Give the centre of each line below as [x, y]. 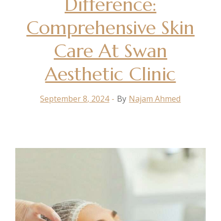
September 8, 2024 [75, 98]
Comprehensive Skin [110, 27]
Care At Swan [110, 51]
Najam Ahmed [155, 98]
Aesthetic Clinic [110, 74]
